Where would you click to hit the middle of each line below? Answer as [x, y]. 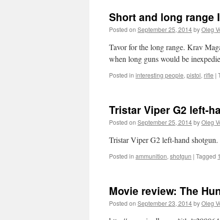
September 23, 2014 [165, 203]
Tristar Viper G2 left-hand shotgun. [164, 140]
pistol [194, 75]
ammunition [151, 156]
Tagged [206, 156]
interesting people [160, 75]
